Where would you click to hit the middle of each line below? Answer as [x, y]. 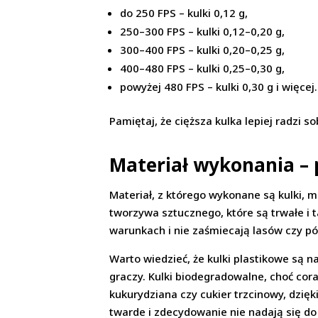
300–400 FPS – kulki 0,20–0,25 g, [203, 50]
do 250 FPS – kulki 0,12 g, [184, 13]
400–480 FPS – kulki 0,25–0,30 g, [203, 68]
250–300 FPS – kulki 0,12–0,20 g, [203, 32]
